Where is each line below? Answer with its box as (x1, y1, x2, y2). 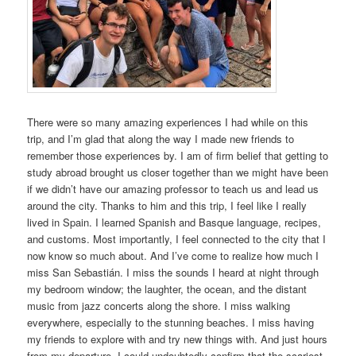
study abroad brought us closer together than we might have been (27, 164, 329, 180)
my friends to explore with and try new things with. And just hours (27, 331, 328, 347)
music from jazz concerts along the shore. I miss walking (27, 298, 291, 314)
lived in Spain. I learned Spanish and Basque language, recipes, (27, 215, 322, 230)
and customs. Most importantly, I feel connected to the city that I (27, 231, 327, 247)
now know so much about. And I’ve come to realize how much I (27, 248, 319, 264)
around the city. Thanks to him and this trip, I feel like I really (27, 198, 308, 214)
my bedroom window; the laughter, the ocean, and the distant (27, 281, 308, 297)
